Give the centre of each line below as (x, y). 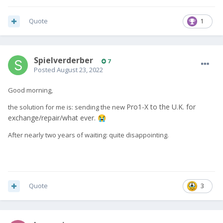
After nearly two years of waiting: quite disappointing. (90, 135)
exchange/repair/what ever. (53, 118)
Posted (45, 70)
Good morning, (31, 90)
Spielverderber (63, 60)
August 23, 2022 (80, 70)
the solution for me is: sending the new (67, 107)
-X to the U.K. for (169, 107)
